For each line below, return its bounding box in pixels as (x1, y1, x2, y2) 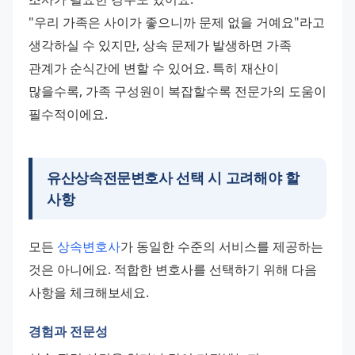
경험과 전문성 (29, 323, 108, 341)
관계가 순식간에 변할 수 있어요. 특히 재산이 (29, 59, 279, 78)
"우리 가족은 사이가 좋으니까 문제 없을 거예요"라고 (29, 13, 325, 32)
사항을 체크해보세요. (29, 284, 149, 302)
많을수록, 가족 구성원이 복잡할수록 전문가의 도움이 (29, 82, 326, 101)
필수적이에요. (29, 105, 108, 124)
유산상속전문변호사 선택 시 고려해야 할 (47, 168, 300, 188)
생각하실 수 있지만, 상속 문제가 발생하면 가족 (29, 36, 292, 55)
